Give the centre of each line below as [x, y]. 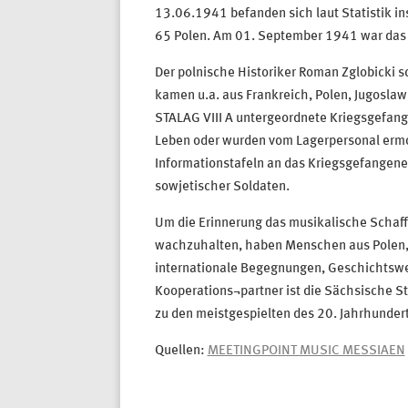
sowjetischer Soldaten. [222, 188]
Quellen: [181, 352]
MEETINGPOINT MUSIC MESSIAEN [306, 352]
